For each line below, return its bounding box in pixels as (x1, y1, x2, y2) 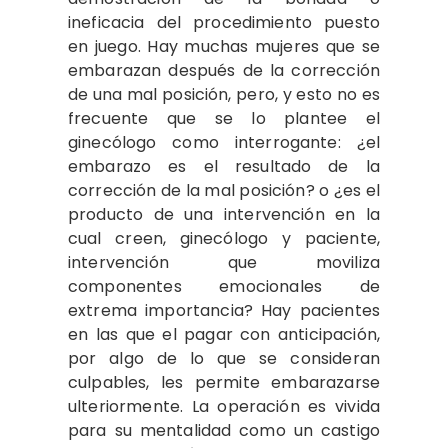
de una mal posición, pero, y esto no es (68, 82, 380, 106)
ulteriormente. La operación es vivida (68, 394, 380, 418)
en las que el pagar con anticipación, (68, 322, 380, 346)
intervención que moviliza (68, 250, 380, 274)
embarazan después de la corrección (68, 58, 380, 82)
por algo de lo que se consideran (68, 346, 380, 370)
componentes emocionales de (68, 274, 380, 298)
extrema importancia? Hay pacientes (68, 298, 380, 322)
